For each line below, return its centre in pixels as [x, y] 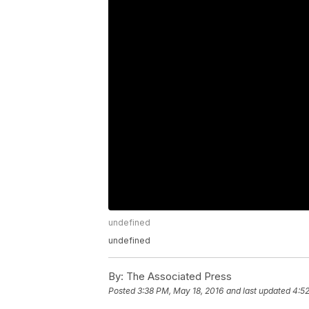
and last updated [258, 291]
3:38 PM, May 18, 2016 [180, 291]
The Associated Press [178, 277]
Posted [123, 291]
